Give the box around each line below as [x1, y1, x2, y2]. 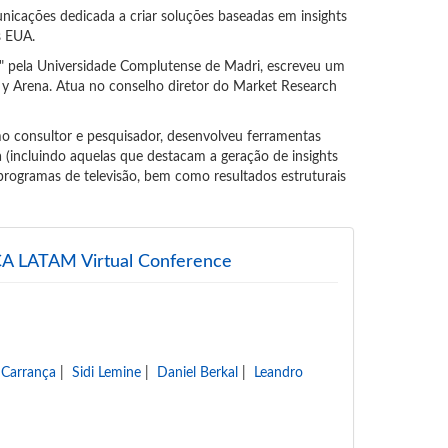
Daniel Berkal [157, 366, 239, 380]
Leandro [254, 366, 304, 380]
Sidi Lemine [72, 366, 142, 380]
